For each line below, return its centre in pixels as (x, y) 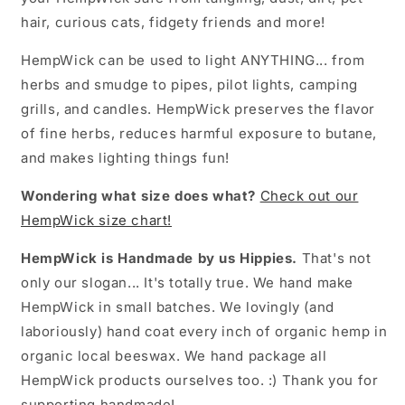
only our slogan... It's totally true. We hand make (188, 283)
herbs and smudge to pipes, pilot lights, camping (189, 85)
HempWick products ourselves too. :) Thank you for (200, 381)
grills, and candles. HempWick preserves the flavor (198, 109)
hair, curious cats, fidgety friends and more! (174, 23)
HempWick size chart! (97, 221)
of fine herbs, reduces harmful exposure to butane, (199, 134)
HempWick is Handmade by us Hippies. (159, 259)
